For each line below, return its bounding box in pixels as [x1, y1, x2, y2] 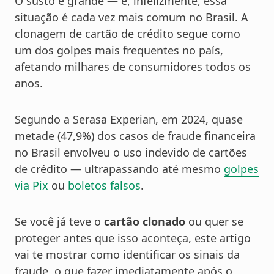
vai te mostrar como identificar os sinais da [15, 247, 240, 262]
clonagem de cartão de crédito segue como [15, 26, 240, 42]
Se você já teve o [15, 214, 101, 229]
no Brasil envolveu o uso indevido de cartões [15, 145, 247, 160]
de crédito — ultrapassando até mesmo [15, 161, 224, 177]
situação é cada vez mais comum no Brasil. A [15, 10, 248, 25]
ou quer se [185, 214, 243, 229]
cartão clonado [101, 214, 185, 229]
